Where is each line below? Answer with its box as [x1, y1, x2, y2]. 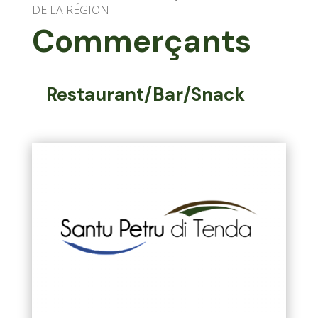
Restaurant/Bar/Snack [45, 82, 245, 106]
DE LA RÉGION [31, 2, 109, 18]
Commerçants [31, 21, 251, 62]
